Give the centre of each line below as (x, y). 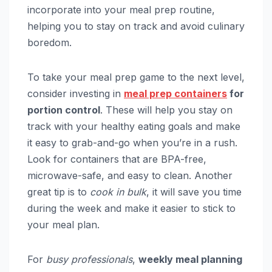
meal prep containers (175, 93)
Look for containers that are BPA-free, (117, 159)
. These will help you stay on (166, 110)
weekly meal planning (190, 259)
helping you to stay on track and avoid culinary (136, 26)
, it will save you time (194, 192)
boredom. (49, 42)
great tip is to (59, 192)
